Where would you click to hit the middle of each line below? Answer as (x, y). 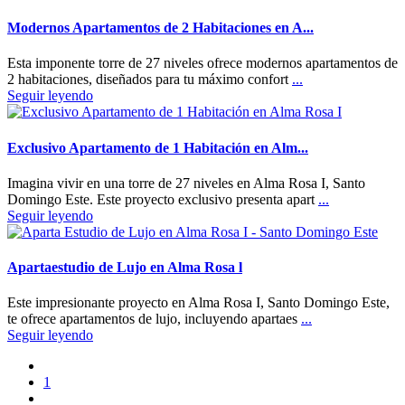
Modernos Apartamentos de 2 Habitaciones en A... (160, 27)
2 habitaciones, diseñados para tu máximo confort (150, 80)
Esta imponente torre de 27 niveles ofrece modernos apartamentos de (202, 63)
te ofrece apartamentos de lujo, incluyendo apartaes (154, 319)
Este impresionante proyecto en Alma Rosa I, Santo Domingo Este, (198, 303)
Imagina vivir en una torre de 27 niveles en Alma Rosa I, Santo (186, 183)
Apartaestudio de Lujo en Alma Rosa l (125, 268)
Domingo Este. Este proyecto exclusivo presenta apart (163, 199)
